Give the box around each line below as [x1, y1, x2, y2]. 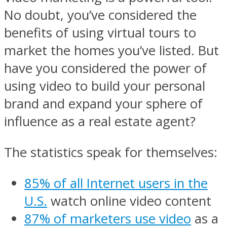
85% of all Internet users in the [24, 174, 208, 192]
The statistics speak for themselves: [4, 143, 217, 161]
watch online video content [47, 192, 211, 210]
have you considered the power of [4, 59, 207, 78]
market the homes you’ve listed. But [4, 42, 219, 60]
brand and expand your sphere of [4, 95, 203, 113]
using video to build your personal [4, 77, 205, 95]
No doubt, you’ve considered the [4, 6, 197, 24]
